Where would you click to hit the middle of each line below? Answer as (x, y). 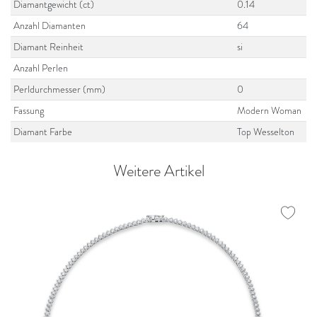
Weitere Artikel (158, 171)
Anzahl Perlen (41, 68)
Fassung (29, 110)
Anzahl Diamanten (50, 25)
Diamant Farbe (43, 132)
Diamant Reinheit (49, 47)
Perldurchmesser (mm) (60, 89)
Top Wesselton (266, 132)
